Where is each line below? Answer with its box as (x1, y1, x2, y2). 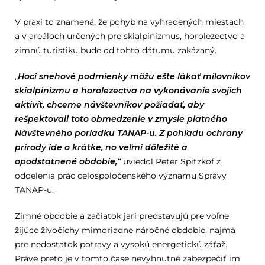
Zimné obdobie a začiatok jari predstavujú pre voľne (14, 211, 229, 221)
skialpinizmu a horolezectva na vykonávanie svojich (14, 85, 242, 96)
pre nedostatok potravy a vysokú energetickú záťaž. (14, 239, 227, 250)
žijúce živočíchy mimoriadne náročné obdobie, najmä (14, 225, 235, 235)
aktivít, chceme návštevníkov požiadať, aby (14, 99, 204, 110)
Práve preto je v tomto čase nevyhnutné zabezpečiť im (14, 253, 240, 264)
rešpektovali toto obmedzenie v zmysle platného (14, 114, 227, 124)
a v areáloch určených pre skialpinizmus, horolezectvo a (14, 31, 245, 41)
